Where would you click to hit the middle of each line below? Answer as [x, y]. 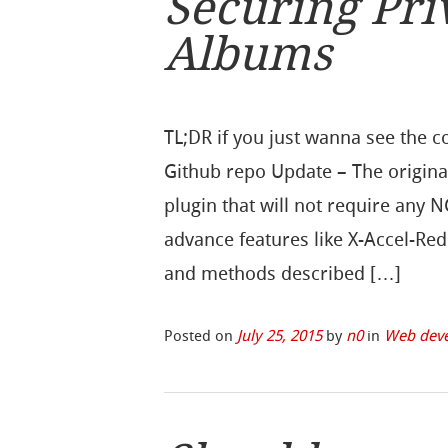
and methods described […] [283, 273]
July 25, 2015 [280, 336]
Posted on [201, 336]
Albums [248, 55]
